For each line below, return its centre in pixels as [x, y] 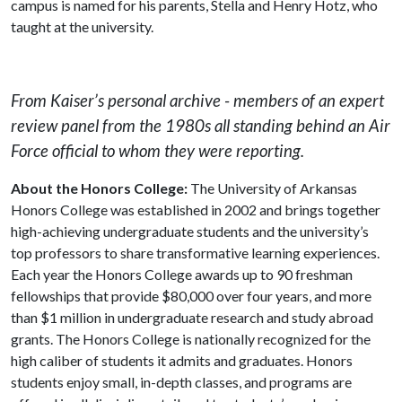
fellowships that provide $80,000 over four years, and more [191, 295]
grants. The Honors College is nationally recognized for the [191, 338]
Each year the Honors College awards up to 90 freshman [182, 274]
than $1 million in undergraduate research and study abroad [192, 317]
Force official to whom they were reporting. [157, 150]
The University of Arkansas [272, 188]
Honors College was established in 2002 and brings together [196, 209]
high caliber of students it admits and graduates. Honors [182, 360]
